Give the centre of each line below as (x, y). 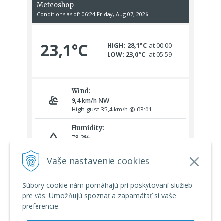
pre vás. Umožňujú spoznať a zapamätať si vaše (99, 196)
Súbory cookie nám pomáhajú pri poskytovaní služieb (107, 185)
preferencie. (41, 206)
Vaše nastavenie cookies (98, 161)
